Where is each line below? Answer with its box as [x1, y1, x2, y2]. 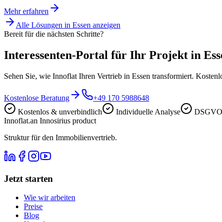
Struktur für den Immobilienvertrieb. [4, 133, 117, 142]
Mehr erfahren [4, 6, 49, 15]
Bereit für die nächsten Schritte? [4, 29, 104, 38]
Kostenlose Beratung [4, 93, 69, 102]
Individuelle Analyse [116, 107, 180, 116]
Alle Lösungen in [16, 20, 72, 29]
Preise [24, 202, 43, 211]
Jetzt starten [4, 173, 53, 184]
